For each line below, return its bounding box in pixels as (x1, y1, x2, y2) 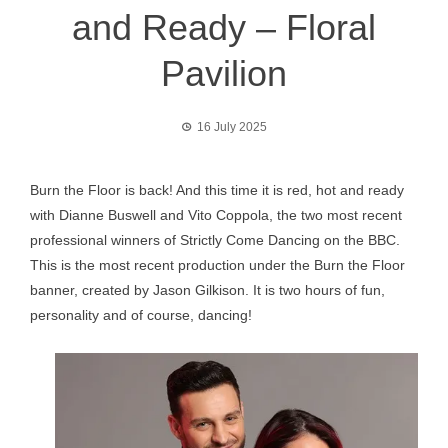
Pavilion (161, 53, 287, 94)
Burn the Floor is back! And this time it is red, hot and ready (30, 182, 404, 198)
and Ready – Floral (72, 7, 376, 48)
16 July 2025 (197, 120, 267, 134)
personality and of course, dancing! (30, 307, 252, 323)
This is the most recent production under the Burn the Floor (30, 257, 405, 273)
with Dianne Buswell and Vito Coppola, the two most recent (30, 207, 402, 223)
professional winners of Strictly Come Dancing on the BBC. (30, 232, 400, 248)
